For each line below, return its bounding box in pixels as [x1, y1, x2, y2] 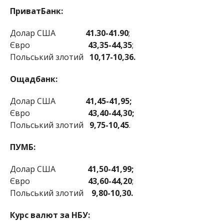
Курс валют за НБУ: [9, 209, 90, 220]
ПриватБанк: [9, 5, 63, 16]
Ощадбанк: [9, 73, 57, 84]
